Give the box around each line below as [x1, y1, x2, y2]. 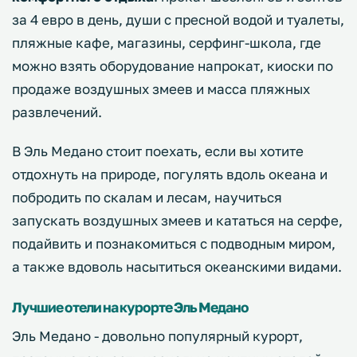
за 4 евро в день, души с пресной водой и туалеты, [12, 11, 344, 29]
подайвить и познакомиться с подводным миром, [12, 235, 335, 253]
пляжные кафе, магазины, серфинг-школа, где [12, 34, 321, 52]
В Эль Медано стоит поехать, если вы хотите [12, 143, 304, 160]
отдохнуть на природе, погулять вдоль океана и [12, 166, 328, 183]
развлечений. [12, 104, 102, 121]
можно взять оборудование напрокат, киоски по [12, 57, 333, 75]
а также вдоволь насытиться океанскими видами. [12, 258, 342, 276]
